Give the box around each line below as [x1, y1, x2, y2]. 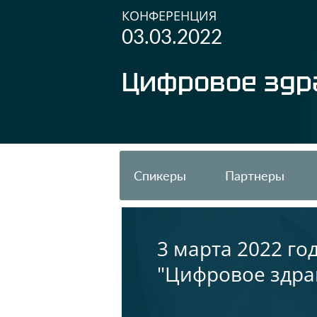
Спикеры [134, 168, 186, 183]
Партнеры [225, 168, 284, 183]
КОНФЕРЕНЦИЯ [122, 7, 217, 24]
